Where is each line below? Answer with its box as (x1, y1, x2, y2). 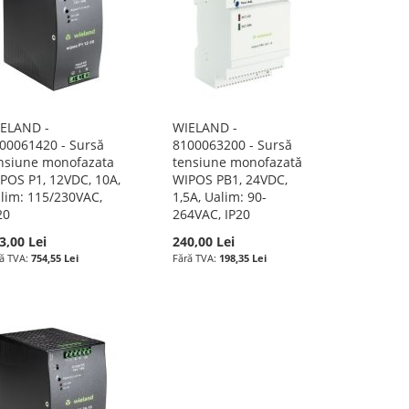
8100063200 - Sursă (173, 136, 293, 153)
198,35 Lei (219, 251, 267, 265)
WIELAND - (173, 119, 238, 136)
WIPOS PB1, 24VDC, (173, 171, 288, 188)
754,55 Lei (30, 251, 79, 265)
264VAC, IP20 (173, 205, 251, 223)
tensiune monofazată (173, 153, 303, 171)
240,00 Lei (173, 233, 236, 250)
